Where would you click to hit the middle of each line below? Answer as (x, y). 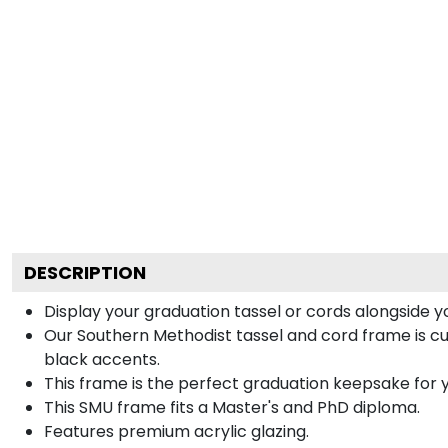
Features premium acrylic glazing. (176, 431)
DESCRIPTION (85, 272)
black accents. (102, 359)
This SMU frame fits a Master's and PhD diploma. (232, 407)
